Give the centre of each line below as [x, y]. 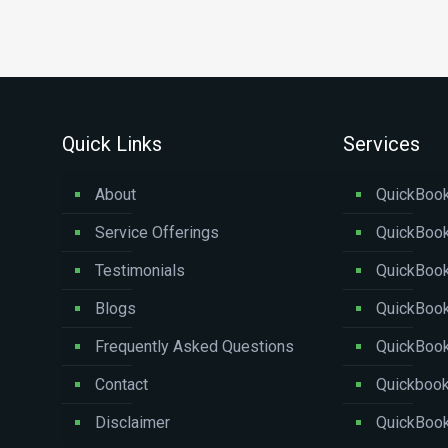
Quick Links [112, 143]
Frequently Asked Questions [194, 346]
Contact [121, 384]
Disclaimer [132, 422]
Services [381, 143]
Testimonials [140, 270]
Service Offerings [157, 232]
